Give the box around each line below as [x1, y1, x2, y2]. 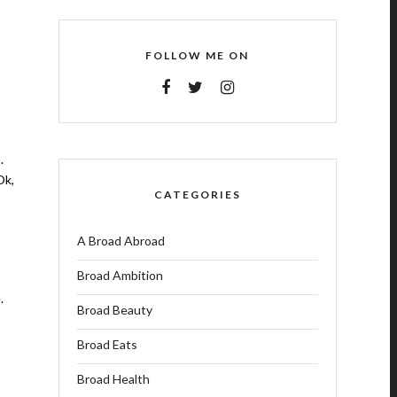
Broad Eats [76, 337, 137, 352]
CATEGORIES [153, 188, 241, 201]
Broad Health [76, 371, 150, 386]
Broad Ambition [76, 268, 163, 283]
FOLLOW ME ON [145, 49, 250, 62]
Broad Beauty [76, 302, 152, 317]
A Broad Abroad [76, 233, 165, 248]
